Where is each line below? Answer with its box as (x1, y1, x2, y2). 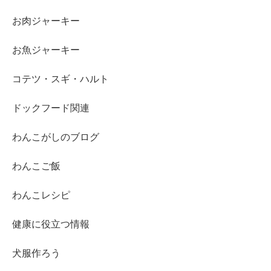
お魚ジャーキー (12, 44, 80, 55)
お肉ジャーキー (12, 15, 80, 26)
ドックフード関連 (12, 102, 90, 113)
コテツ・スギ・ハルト (12, 73, 109, 84)
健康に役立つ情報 (12, 218, 90, 229)
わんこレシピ (12, 189, 70, 200)
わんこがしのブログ (12, 131, 99, 142)
